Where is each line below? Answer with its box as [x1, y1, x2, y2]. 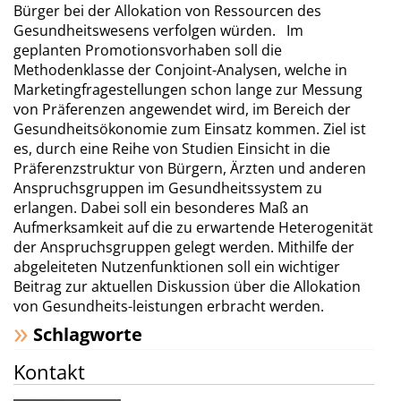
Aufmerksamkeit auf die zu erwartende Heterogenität [13, 218, 373, 237]
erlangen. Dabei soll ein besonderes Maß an [13, 198, 309, 218]
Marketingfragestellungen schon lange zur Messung [13, 80, 363, 99]
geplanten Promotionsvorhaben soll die [13, 40, 282, 60]
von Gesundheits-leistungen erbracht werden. [13, 296, 324, 316]
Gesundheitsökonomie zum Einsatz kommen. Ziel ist [13, 119, 366, 139]
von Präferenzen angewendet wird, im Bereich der [13, 99, 351, 119]
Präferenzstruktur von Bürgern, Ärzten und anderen [13, 158, 366, 178]
